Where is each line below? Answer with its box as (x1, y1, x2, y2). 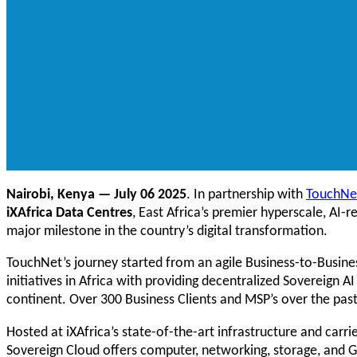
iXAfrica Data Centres (6, 202, 132, 221)
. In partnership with (186, 184, 306, 202)
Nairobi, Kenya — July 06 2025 (6, 184, 186, 202)
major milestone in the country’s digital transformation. (6, 221, 328, 239)
